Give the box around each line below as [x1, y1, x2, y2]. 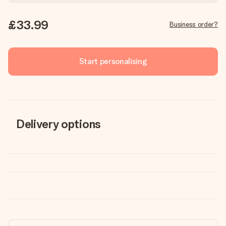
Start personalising [79, 56, 147, 66]
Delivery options [16, 117, 101, 131]
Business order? [169, 20, 218, 28]
